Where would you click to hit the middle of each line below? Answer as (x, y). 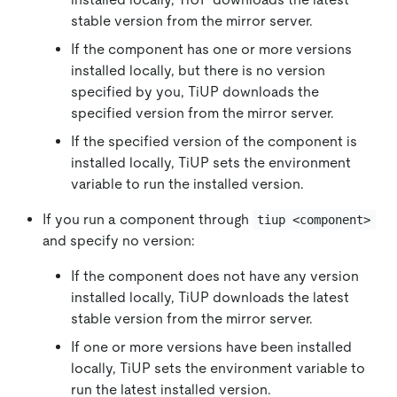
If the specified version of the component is (214, 141)
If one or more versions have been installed (211, 346)
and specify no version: (119, 240)
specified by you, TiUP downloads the (195, 91)
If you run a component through (148, 219)
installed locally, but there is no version (198, 70)
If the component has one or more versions (211, 49)
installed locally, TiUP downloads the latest (210, 297)
